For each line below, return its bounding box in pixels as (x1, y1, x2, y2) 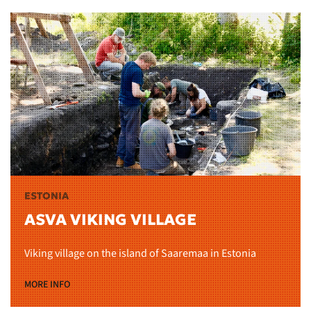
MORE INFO (24, 277, 70, 292)
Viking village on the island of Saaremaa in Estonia (24, 245, 256, 261)
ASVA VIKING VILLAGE (24, 210, 196, 229)
